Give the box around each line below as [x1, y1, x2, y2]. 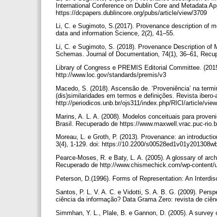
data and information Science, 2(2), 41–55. [56, 30, 177, 37]
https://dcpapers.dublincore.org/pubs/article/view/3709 [56, 9, 209, 16]
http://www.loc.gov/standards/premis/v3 [56, 71, 168, 78]
